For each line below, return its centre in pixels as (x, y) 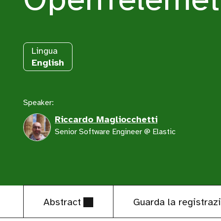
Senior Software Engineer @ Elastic (115, 132)
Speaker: (39, 103)
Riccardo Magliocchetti (106, 119)
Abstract (62, 202)
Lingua (45, 51)
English (48, 63)
